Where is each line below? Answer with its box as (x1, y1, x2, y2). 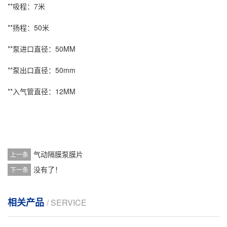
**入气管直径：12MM (8, 86, 75, 96)
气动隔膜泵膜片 (33, 149, 83, 159)
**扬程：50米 (8, 22, 49, 32)
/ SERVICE (47, 197, 87, 208)
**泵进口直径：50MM (8, 44, 75, 54)
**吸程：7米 (8, 1, 45, 11)
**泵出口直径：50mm (8, 65, 75, 75)
